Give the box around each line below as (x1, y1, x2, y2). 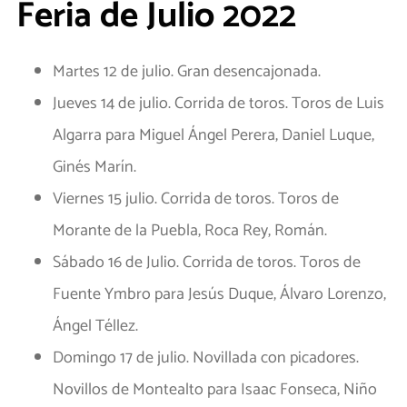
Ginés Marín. (53, 154, 136, 182)
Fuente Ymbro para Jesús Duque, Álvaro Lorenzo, (53, 281, 386, 309)
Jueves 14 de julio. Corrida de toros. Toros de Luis (53, 90, 384, 118)
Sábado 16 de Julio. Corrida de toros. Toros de (53, 249, 361, 277)
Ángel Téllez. (53, 313, 138, 341)
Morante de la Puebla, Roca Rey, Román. (53, 217, 327, 245)
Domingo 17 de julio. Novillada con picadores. (53, 344, 359, 372)
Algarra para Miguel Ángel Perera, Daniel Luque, (53, 122, 374, 150)
